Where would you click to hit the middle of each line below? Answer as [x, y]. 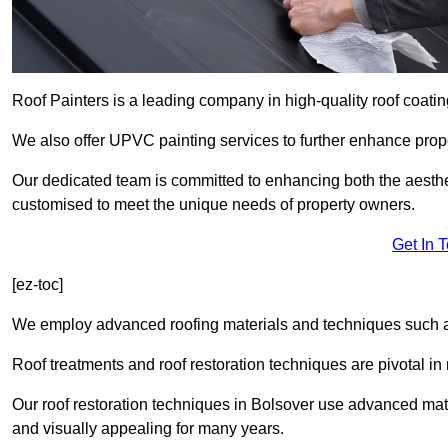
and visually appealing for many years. [148, 429]
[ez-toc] [37, 285]
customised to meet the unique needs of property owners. [213, 205]
